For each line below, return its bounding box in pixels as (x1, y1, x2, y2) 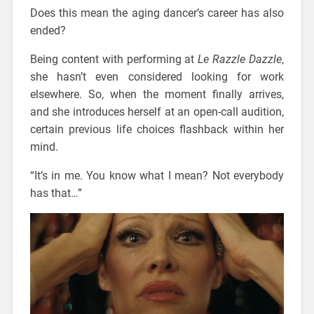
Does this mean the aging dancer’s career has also (29, 6, 285, 20)
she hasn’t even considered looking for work (29, 70, 285, 84)
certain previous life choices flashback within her (29, 123, 285, 137)
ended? (29, 24, 66, 38)
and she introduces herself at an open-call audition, (29, 105, 285, 119)
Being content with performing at (29, 53, 198, 67)
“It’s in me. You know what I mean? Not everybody (29, 169, 285, 183)
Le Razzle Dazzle (198, 53, 282, 67)
